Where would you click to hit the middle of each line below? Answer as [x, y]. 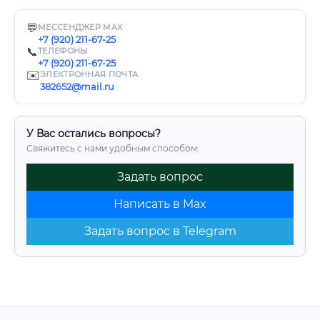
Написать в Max [160, 204]
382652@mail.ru [77, 86]
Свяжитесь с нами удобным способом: [113, 148]
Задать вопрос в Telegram [160, 231]
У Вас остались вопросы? [94, 134]
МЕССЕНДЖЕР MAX [80, 27]
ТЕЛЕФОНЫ [63, 51]
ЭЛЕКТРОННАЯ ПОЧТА [89, 74]
